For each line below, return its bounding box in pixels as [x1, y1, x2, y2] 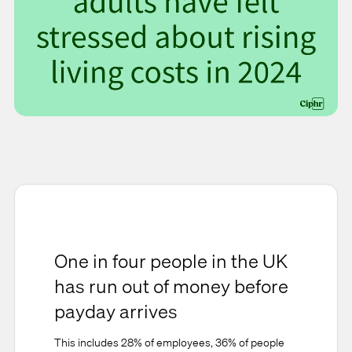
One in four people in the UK [54, 247, 288, 273]
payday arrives [54, 298, 178, 324]
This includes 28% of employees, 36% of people [54, 335, 284, 350]
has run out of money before [54, 273, 288, 299]
